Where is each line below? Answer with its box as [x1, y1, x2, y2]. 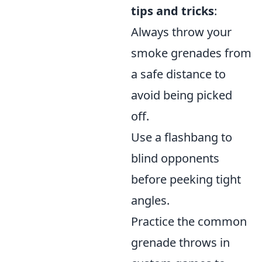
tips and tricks [131, 3, 214, 19]
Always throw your [131, 24, 232, 40]
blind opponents [131, 150, 219, 167]
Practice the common [131, 213, 247, 230]
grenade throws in [131, 235, 230, 251]
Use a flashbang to [131, 129, 232, 146]
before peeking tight [131, 171, 241, 188]
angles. [131, 192, 170, 209]
